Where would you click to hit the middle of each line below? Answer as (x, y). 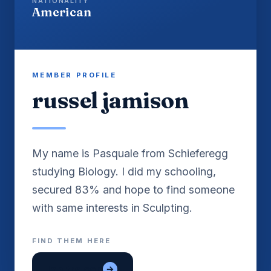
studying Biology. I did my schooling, (124, 172)
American (61, 11)
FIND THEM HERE (71, 241)
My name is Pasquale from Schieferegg (130, 154)
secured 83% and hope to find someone (133, 190)
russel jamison (110, 100)
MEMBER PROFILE (74, 75)
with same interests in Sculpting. (112, 208)
